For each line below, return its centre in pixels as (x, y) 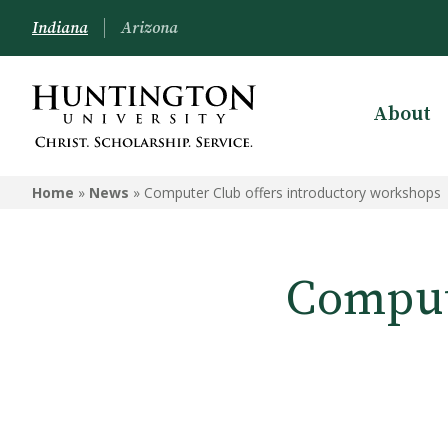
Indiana (60, 28)
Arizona (149, 28)
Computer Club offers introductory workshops (292, 192)
